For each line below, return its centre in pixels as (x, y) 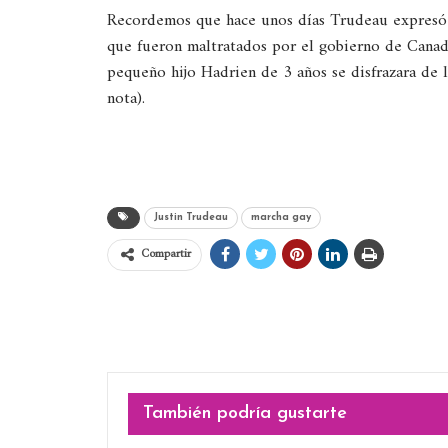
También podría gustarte (245, 414)
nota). (126, 99)
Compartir (166, 255)
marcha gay (281, 218)
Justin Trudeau (191, 218)
